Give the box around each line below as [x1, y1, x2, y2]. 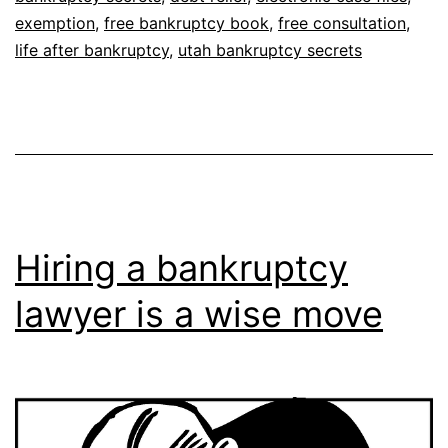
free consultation [278, 13, 406, 34]
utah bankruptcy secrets [178, 40, 362, 61]
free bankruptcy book [104, 13, 269, 34]
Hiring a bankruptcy [15, 246, 348, 291]
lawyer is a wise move [15, 292, 383, 337]
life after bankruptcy [15, 40, 169, 61]
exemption [15, 13, 95, 34]
